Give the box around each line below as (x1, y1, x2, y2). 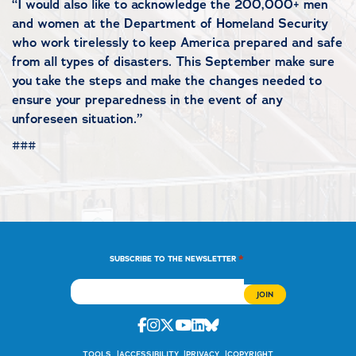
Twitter (173, 314, 226, 335)
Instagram (158, 314, 229, 335)
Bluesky (218, 314, 272, 335)
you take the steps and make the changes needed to (12, 72, 322, 89)
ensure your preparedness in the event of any (12, 91, 283, 108)
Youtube (190, 314, 246, 335)
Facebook (145, 314, 210, 335)
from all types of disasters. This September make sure (12, 53, 335, 70)
